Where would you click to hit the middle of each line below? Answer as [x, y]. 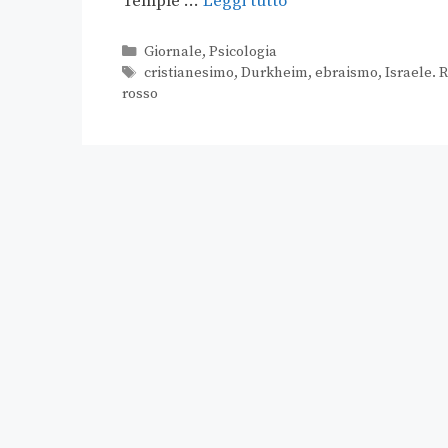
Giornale [172, 52]
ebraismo [346, 73]
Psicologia [242, 52]
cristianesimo [188, 73]
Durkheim [274, 73]
